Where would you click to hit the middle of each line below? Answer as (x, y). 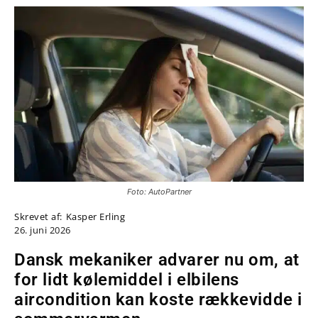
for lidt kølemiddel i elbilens (127, 279)
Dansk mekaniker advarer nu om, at (157, 259)
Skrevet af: (38, 216)
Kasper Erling (95, 216)
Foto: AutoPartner (159, 191)
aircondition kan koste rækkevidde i (159, 299)
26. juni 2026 (43, 230)
